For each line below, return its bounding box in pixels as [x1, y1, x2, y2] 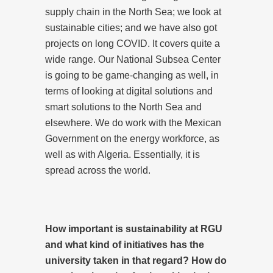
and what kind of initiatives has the [45, 239, 204, 250]
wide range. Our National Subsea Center [45, 54, 221, 65]
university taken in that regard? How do [45, 255, 227, 266]
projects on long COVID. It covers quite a [45, 38, 220, 49]
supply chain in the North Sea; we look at [45, 6, 221, 17]
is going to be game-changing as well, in [45, 69, 219, 80]
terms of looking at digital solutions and [45, 85, 213, 96]
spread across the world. [45, 165, 151, 175]
